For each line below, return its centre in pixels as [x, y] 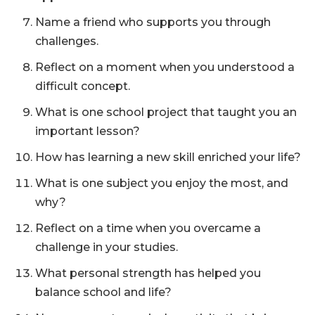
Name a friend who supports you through [153, 22]
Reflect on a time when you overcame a [148, 229]
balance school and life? [103, 292]
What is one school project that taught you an [166, 112]
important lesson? [88, 131]
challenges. [67, 41]
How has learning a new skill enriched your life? [168, 157]
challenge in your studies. [107, 247]
